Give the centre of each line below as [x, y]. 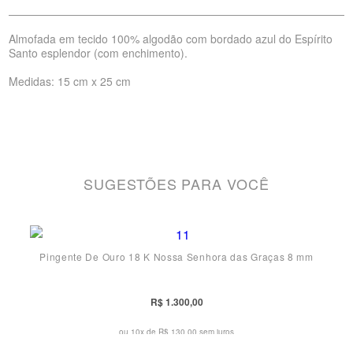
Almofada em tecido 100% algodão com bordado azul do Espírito [171, 39]
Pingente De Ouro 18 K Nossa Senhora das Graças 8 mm [176, 256]
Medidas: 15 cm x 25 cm [70, 81]
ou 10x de [137, 332]
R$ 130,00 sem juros [196, 332]
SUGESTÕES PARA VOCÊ [176, 184]
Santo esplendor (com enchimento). [98, 53]
